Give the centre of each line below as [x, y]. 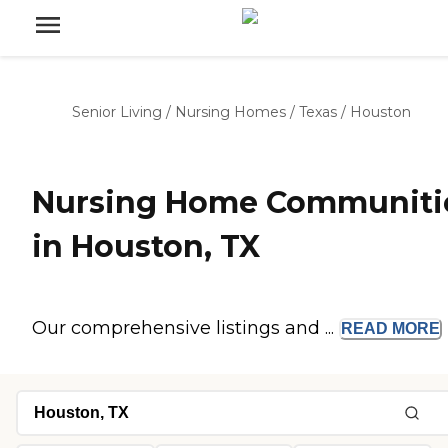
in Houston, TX [146, 247]
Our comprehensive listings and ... [185, 328]
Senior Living [117, 112]
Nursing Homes [230, 112]
